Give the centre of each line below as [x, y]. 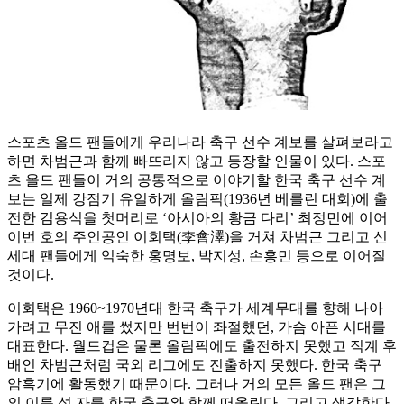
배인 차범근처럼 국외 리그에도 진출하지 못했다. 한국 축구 [195, 365]
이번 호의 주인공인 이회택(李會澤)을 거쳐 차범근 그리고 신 [197, 237]
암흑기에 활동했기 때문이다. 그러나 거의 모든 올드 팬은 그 [197, 384]
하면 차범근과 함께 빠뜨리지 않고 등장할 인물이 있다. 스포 [197, 161]
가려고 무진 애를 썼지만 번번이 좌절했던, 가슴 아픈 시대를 [197, 327]
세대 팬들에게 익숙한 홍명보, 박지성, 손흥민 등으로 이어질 [197, 256]
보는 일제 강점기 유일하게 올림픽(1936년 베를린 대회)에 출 [197, 199]
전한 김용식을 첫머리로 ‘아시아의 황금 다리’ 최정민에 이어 [197, 218]
